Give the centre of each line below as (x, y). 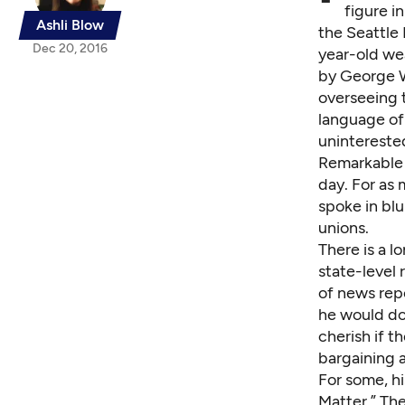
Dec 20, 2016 (70, 48)
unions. (344, 227)
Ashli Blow (70, 24)
